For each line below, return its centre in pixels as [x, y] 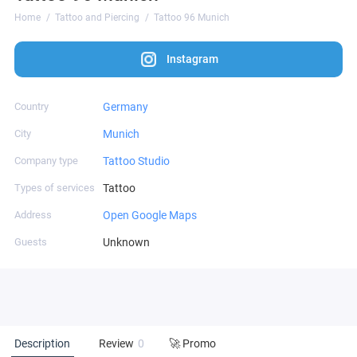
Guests [31, 241]
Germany [125, 106]
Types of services [55, 187]
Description [42, 343]
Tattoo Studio [136, 161]
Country [31, 106]
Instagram [192, 59]
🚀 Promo [192, 343]
